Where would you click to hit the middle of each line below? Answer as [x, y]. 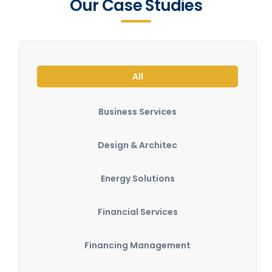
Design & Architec [138, 145]
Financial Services [138, 212]
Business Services [138, 112]
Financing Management [138, 245]
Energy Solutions [138, 178]
